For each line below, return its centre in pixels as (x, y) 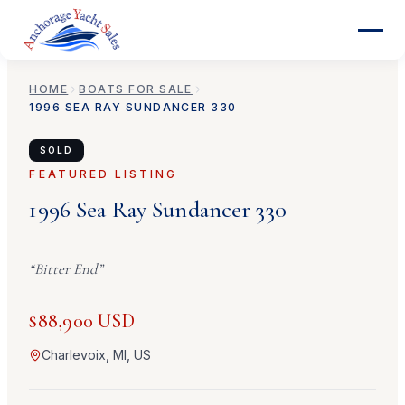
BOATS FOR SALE (136, 89)
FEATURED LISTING (104, 174)
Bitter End (66, 270)
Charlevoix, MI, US (97, 355)
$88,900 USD (82, 320)
